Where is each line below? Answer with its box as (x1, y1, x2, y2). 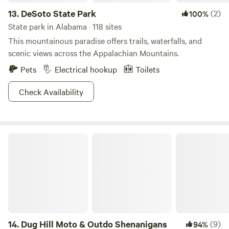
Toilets (135, 63, 159, 75)
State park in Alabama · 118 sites (8, 20, 122, 32)
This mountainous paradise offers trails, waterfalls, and (8, 35, 202, 46)
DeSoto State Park (21, 7, 96, 19)
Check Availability (19, 86, 83, 97)
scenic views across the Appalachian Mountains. (8, 47, 179, 58)
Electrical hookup (55, 63, 117, 75)
